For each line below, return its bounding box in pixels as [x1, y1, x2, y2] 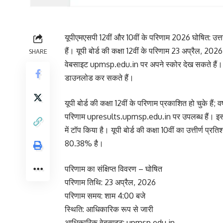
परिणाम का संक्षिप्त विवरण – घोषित [65, 164, 162, 174]
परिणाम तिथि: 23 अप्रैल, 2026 [65, 177, 156, 187]
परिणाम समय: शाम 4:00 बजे [65, 191, 145, 201]
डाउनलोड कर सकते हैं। [65, 73, 134, 83]
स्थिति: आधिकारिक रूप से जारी [65, 204, 153, 214]
